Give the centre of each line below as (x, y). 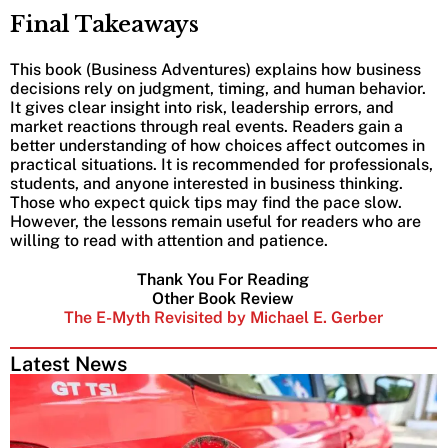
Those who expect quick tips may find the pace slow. (206, 202)
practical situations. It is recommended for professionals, (221, 164)
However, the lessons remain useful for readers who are (215, 221)
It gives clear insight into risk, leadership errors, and (202, 107)
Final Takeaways (107, 24)
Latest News (68, 363)
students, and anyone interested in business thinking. (206, 183)
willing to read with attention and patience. (171, 240)
